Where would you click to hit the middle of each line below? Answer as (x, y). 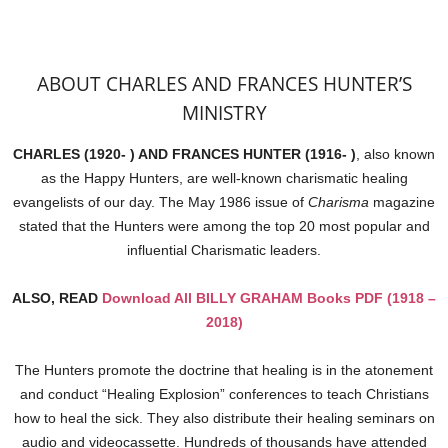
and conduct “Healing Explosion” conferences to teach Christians (224, 394)
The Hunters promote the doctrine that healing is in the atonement (224, 370)
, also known (395, 154)
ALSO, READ (57, 298)
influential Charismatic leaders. (224, 250)
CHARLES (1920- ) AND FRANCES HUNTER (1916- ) (184, 154)
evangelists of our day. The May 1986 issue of (160, 202)
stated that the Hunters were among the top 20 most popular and (224, 226)
